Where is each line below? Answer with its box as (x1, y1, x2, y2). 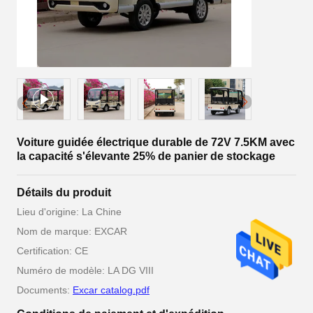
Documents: (17, 284, 73, 296)
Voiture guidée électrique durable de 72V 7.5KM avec (17, 136, 295, 148)
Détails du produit (17, 187, 111, 198)
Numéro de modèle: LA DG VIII (17, 265, 154, 276)
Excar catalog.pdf (73, 284, 150, 296)
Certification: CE (17, 245, 88, 256)
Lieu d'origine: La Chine (17, 206, 122, 217)
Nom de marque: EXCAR (17, 226, 127, 237)
